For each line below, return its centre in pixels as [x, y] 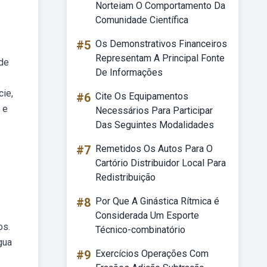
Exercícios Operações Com [152, 254]
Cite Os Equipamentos [142, 96]
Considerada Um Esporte [147, 215]
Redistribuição [125, 177]
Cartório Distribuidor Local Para [161, 163]
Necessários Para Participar [154, 111]
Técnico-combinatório [140, 230]
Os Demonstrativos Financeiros [161, 44]
